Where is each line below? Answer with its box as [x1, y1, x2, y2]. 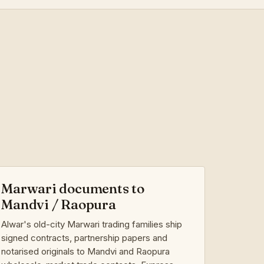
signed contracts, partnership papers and [1, 232, 168, 243]
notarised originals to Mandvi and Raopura [1, 245, 170, 257]
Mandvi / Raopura [1, 196, 116, 213]
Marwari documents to [1, 180, 144, 197]
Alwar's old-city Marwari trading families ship [1, 218, 183, 230]
